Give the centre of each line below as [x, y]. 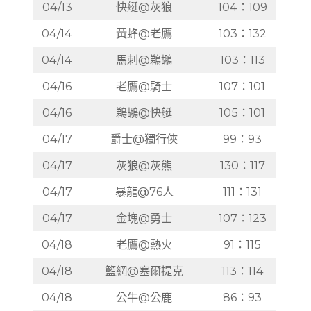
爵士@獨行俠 [144, 138]
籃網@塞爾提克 [144, 270]
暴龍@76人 [144, 191]
